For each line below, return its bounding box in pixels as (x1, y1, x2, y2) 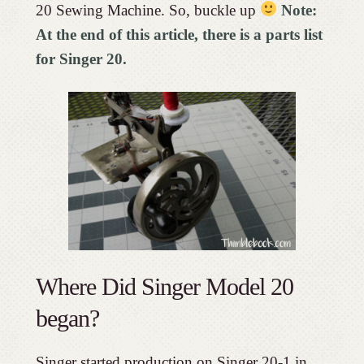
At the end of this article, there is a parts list (35, 25, 323, 43)
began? (35, 304, 99, 331)
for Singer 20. (35, 50, 131, 67)
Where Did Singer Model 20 (35, 272, 293, 300)
